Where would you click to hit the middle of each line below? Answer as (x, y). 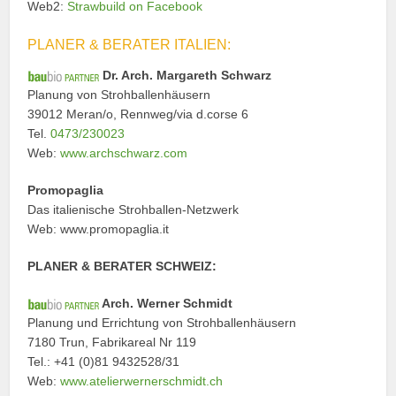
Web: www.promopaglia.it (99, 228)
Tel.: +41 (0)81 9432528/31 (104, 361)
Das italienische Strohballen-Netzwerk (133, 209)
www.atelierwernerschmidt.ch (142, 381)
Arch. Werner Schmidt (166, 303)
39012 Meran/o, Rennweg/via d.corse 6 (138, 114)
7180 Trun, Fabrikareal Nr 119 (112, 342)
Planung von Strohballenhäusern (119, 94)
